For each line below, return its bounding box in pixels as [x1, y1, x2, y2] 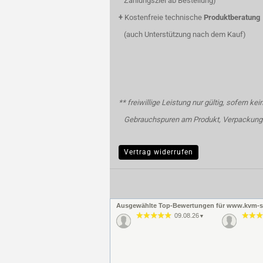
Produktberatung [204, 13, 260, 22]
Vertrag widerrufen [124, 148, 193, 156]
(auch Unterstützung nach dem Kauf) [119, 30, 246, 39]
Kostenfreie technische [123, 13, 204, 22]
